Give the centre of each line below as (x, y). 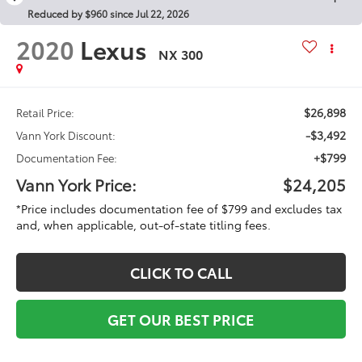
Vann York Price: (77, 184)
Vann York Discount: (66, 135)
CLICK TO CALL (181, 272)
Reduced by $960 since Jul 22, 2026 (108, 13)
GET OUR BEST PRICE (181, 319)
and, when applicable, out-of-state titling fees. (144, 224)
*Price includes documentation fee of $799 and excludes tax (179, 208)
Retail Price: (46, 112)
